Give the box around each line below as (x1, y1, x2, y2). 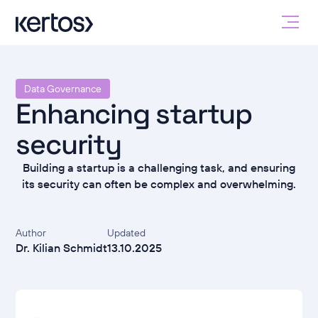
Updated (107, 226, 146, 240)
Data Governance (24, 82, 102, 96)
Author (16, 226, 47, 240)
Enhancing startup (16, 96, 252, 132)
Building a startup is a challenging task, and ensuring (23, 160, 295, 175)
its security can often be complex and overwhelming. (22, 177, 296, 192)
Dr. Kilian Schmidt (16, 241, 108, 256)
